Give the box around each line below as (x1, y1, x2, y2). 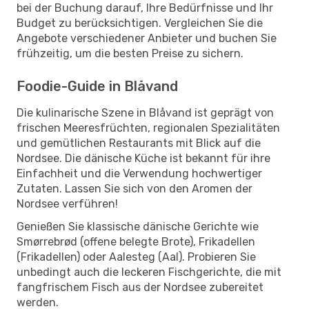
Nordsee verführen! (17, 197, 118, 210)
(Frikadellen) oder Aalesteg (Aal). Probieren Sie (17, 250, 256, 263)
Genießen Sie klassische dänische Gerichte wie (17, 219, 259, 233)
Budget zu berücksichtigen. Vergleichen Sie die (17, 16, 263, 30)
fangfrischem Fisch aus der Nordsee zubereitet (17, 280, 263, 294)
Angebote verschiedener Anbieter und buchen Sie (17, 31, 277, 45)
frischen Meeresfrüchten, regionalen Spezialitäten (17, 121, 280, 134)
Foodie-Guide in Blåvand (17, 77, 178, 94)
